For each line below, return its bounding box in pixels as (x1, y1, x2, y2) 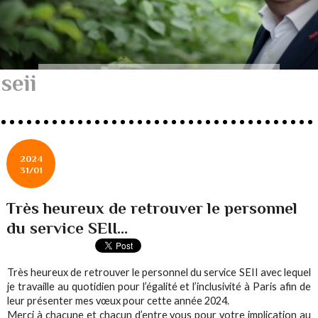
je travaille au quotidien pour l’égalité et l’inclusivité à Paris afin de (7, 280, 311, 293)
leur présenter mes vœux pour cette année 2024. (7, 295, 230, 307)
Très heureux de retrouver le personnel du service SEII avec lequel (7, 266, 311, 279)
